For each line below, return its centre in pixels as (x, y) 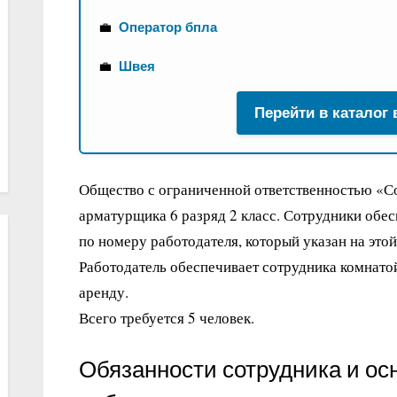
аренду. (104, 292)
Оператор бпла (168, 27)
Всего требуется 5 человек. (167, 318)
